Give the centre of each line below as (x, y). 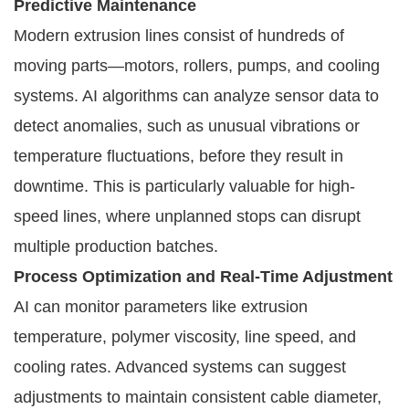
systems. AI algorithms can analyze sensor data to (196, 95)
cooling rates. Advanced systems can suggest (180, 367)
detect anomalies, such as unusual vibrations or (187, 126)
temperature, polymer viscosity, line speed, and (185, 336)
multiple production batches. (116, 246)
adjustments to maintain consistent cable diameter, (198, 397)
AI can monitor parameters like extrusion (161, 306)
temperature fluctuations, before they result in (178, 156)
